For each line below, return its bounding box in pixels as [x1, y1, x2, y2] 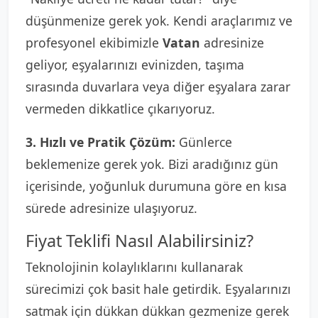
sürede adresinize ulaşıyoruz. [26, 199, 197, 216]
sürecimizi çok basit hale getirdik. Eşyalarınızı [26, 280, 291, 297]
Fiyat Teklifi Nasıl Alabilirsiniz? [26, 229, 253, 252]
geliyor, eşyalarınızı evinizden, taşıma [26, 56, 244, 73]
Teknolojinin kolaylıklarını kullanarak [26, 258, 243, 275]
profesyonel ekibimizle [26, 34, 163, 51]
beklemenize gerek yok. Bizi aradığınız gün [26, 155, 278, 172]
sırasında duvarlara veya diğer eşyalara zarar [26, 78, 290, 95]
